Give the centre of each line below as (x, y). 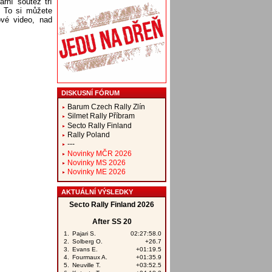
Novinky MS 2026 (96, 162)
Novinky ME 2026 (96, 172)
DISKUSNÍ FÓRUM (90, 93)
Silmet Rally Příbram (101, 116)
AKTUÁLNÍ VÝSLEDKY (97, 192)
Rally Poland (88, 134)
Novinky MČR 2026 (99, 153)
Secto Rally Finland (99, 125)
